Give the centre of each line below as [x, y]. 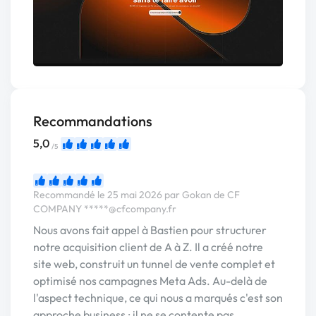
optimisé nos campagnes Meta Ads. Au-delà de [150, 281]
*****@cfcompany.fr [130, 209]
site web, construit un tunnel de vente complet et [154, 264]
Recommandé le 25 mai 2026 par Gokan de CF [136, 195]
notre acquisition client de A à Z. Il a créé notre [148, 247]
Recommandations [93, 121]
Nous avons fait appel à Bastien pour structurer [150, 230]
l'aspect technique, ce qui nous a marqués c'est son [158, 298]
